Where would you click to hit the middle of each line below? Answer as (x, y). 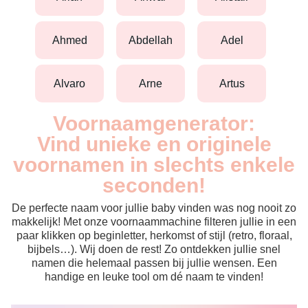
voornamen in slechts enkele (154, 165)
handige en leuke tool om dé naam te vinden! (154, 277)
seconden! (154, 185)
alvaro (73, 83)
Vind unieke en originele (154, 144)
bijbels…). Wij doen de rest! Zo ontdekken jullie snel (154, 249)
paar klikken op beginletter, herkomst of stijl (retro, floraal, (154, 235)
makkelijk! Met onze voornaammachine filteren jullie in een (154, 222)
